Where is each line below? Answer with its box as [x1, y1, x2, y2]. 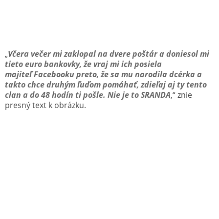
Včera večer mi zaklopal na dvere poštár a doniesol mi [8, 48, 209, 59]
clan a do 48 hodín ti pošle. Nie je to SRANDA [5, 89, 171, 100]
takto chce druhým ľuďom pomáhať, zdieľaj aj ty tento [5, 79, 207, 90]
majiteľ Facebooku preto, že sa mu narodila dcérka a [5, 68, 202, 80]
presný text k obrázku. [5, 99, 86, 110]
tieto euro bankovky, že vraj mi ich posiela [5, 58, 162, 69]
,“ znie [171, 89, 192, 100]
